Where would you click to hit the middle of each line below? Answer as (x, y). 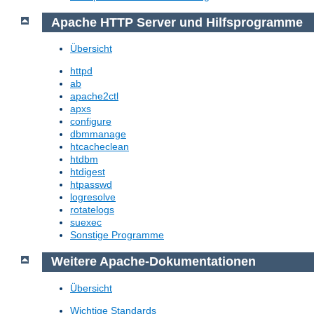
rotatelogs (92, 210)
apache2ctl (94, 96)
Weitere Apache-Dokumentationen (153, 262)
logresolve (93, 197)
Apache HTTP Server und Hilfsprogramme (177, 22)
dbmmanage (98, 134)
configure (91, 122)
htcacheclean (100, 147)
